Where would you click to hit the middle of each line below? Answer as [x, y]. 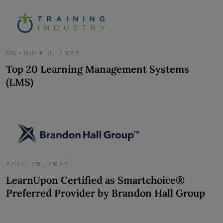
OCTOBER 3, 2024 [44, 53]
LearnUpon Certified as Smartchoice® [95, 180]
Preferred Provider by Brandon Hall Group [106, 193]
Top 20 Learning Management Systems [98, 69]
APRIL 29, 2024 [38, 164]
